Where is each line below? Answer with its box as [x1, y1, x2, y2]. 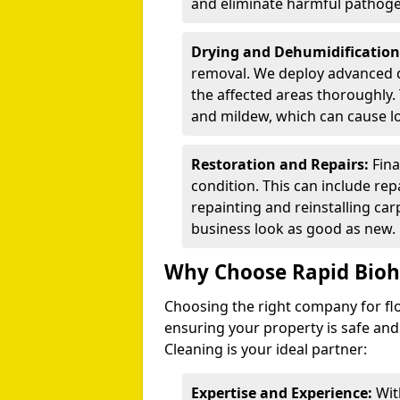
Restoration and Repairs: [191, 154, 369, 174]
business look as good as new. [191, 219, 396, 238]
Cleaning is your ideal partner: [164, 339, 367, 359]
